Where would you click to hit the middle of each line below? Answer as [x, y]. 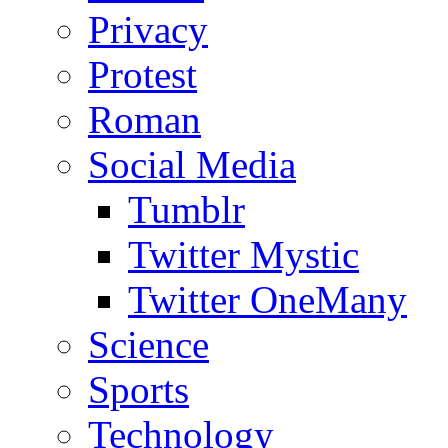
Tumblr [186, 209]
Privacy [148, 29]
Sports [138, 389]
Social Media [192, 164]
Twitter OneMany [267, 299]
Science [148, 344]
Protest [142, 74]
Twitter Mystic [243, 254]
